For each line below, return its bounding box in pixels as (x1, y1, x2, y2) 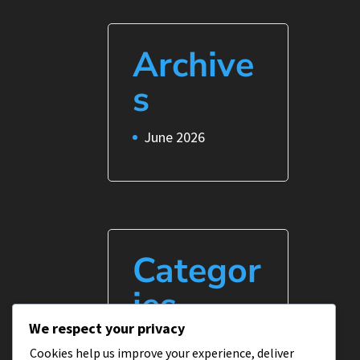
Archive (133, 41, 255, 88)
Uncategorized (144, 333, 234, 352)
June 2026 (144, 127, 206, 146)
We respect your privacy (29, 319, 185, 338)
